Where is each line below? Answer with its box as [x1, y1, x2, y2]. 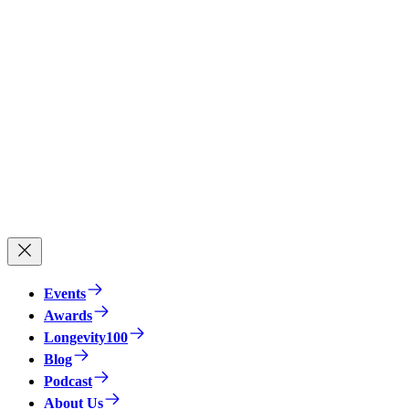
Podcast [44, 373, 92, 390]
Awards [44, 308, 92, 324]
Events [44, 286, 86, 302]
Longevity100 [44, 330, 128, 346]
